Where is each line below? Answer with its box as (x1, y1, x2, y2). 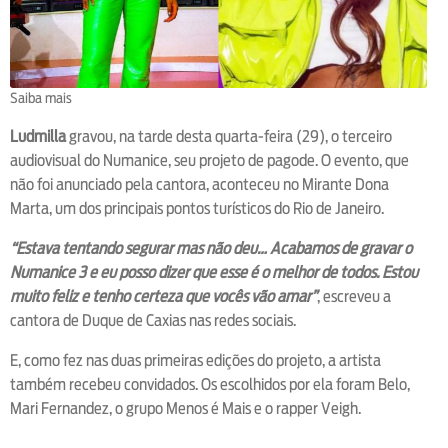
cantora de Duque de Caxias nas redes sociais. (10, 310, 296, 330)
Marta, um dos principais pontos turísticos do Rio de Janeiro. (10, 198, 384, 218)
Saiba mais (10, 89, 72, 106)
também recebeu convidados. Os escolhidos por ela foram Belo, (10, 374, 410, 394)
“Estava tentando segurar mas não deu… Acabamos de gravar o (10, 238, 412, 258)
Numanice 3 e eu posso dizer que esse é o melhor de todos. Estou (10, 262, 418, 282)
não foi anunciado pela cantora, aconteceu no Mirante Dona (10, 174, 389, 194)
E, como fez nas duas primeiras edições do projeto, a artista (10, 350, 381, 370)
